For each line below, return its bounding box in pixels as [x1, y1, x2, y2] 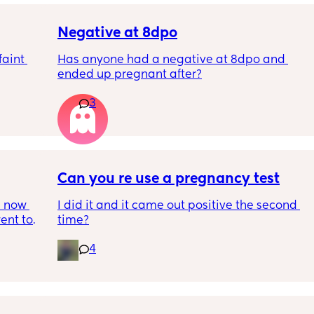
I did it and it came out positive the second [57, 200, 297, 212]
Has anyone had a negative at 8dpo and [57, 54, 285, 66]
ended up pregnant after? [57, 69, 202, 81]
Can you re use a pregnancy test [57, 172, 280, 186]
